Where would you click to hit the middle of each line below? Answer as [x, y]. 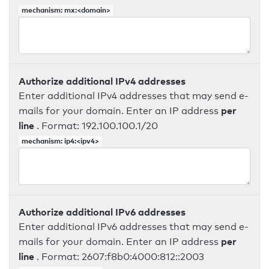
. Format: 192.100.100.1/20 [97, 126]
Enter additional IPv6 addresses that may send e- [134, 227]
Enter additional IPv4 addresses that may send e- [134, 96]
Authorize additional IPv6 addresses [102, 212]
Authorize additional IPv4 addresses [102, 81]
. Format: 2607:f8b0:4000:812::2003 [120, 257]
